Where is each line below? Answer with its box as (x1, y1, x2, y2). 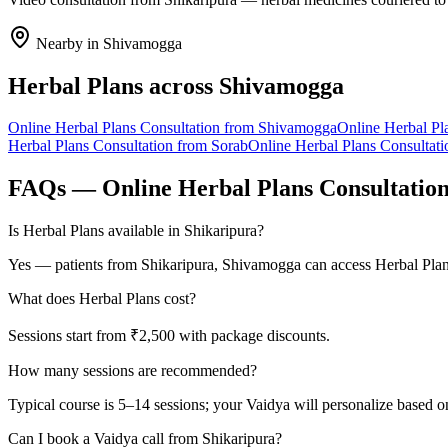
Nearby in (32, 34, 103, 52)
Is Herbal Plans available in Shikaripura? (8, 222, 264, 240)
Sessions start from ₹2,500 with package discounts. (8, 327, 330, 345)
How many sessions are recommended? (8, 362, 257, 380)
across (143, 72, 219, 99)
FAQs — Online (8, 175, 178, 202)
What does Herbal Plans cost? (8, 290, 196, 308)
